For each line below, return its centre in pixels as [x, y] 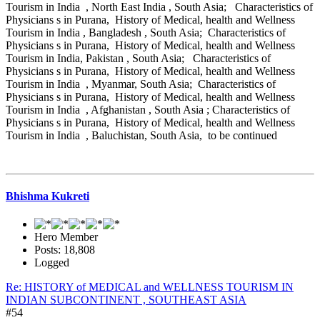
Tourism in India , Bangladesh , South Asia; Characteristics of [146, 32]
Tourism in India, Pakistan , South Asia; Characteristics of [138, 58]
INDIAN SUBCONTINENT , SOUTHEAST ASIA [126, 300]
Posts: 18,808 [65, 250]
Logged [52, 263]
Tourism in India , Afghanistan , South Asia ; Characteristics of [148, 109]
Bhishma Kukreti [47, 196]
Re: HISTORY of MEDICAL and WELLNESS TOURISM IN [150, 287]
